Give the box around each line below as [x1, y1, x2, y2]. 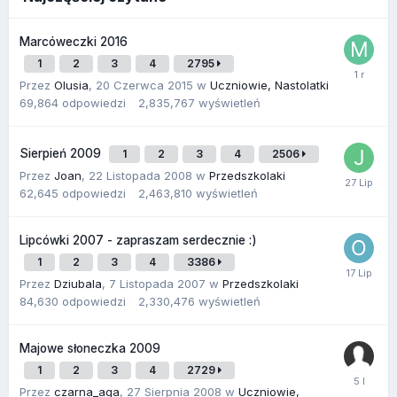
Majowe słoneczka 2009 [19, 340, 160, 355]
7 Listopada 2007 [109, 276, 206, 291]
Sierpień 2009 [19, 145, 105, 160]
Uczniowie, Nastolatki [210, 77, 329, 92]
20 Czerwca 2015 [96, 77, 193, 92]
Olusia [54, 77, 89, 92]
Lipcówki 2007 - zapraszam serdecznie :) [19, 232, 257, 247]
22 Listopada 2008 [89, 167, 192, 183]
